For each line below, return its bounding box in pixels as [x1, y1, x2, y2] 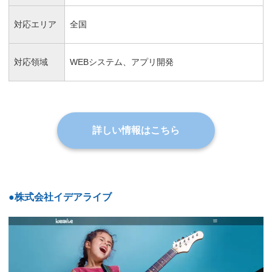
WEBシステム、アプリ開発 [70, 56, 174, 67]
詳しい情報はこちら [92, 125, 180, 136]
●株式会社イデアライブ [8, 192, 112, 203]
